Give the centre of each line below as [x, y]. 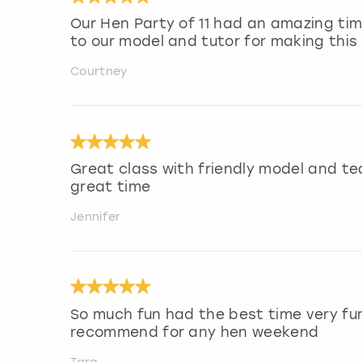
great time [111, 187]
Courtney [99, 72]
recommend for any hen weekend [195, 332]
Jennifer [96, 217]
